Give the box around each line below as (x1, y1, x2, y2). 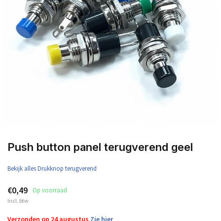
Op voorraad (33, 186, 67, 194)
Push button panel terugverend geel (7, 141, 193, 153)
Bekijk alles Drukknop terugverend (7, 164, 97, 173)
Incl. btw (7, 197, 29, 204)
